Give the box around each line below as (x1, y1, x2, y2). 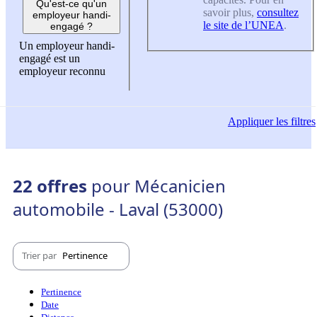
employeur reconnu (19, 65, 105, 78)
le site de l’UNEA (203, 18, 284, 31)
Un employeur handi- (19, 40, 115, 52)
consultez (257, 6, 299, 18)
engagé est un (19, 52, 80, 65)
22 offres (13, 173, 91, 197)
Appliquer (228, 115, 273, 127)
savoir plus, (203, 6, 257, 18)
